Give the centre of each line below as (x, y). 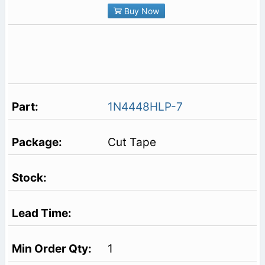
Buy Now (140, 11)
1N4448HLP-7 (145, 107)
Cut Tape (132, 143)
